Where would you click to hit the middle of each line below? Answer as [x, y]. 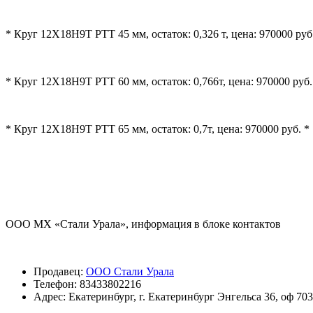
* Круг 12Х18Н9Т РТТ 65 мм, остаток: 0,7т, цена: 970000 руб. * [158, 129]
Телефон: [55, 284]
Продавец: [58, 271]
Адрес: [50, 296]
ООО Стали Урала [130, 271]
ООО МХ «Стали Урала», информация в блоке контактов [143, 224]
